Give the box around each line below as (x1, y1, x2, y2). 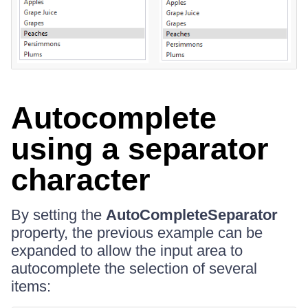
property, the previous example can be (11, 224, 263, 241)
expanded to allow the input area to (11, 242, 243, 259)
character (11, 162, 151, 197)
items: (11, 278, 51, 295)
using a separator (11, 131, 269, 166)
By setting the (11, 206, 106, 223)
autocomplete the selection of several (11, 260, 257, 277)
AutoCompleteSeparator (106, 206, 278, 223)
